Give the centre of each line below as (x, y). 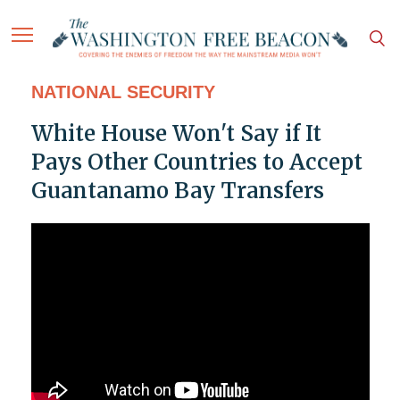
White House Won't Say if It (176, 134)
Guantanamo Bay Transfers (177, 191)
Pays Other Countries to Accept (196, 162)
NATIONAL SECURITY (123, 92)
